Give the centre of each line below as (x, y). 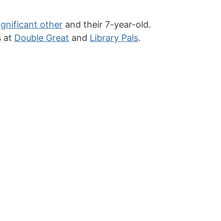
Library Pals (114, 38)
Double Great (42, 38)
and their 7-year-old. (107, 24)
